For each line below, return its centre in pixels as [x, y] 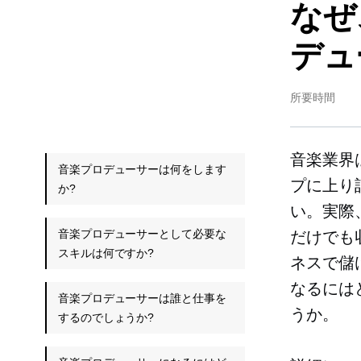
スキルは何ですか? [106, 253]
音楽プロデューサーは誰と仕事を [142, 298]
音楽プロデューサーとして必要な [142, 234]
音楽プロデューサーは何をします [142, 169]
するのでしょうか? [106, 317]
